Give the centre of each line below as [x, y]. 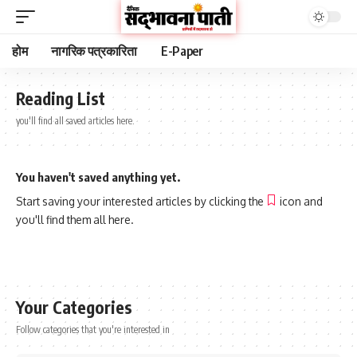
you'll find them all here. [75, 220]
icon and [300, 201]
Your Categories [74, 307]
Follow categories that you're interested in [93, 330]
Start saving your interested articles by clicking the [141, 201]
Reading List [61, 98]
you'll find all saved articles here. [75, 121]
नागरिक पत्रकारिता [94, 51]
